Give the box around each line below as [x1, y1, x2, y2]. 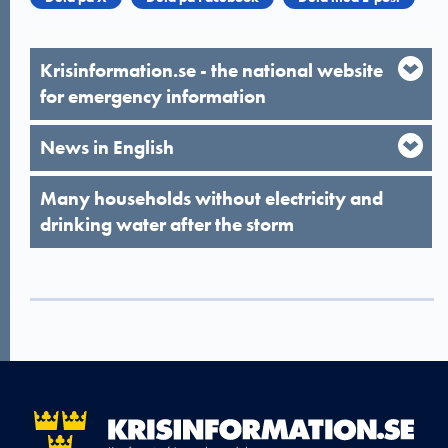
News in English [40, 135, 174, 160]
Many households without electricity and [40, 186, 383, 211]
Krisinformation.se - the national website [40, 58, 383, 83]
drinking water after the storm [40, 212, 294, 237]
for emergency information [40, 84, 266, 109]
